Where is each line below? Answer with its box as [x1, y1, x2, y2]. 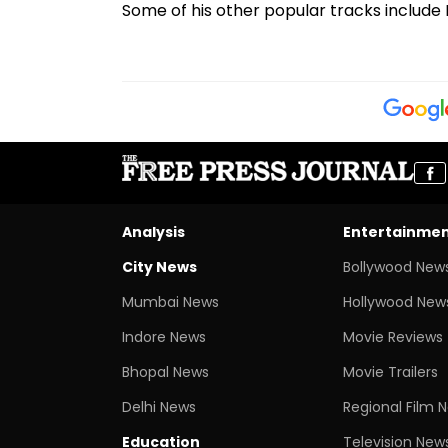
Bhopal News [122, 361, 209, 382]
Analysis [122, 221, 185, 242]
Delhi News [122, 396, 196, 417]
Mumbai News [122, 291, 219, 312]
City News [122, 256, 197, 277]
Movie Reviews [342, 326, 443, 347]
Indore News [122, 326, 206, 347]
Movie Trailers [342, 361, 438, 382]
